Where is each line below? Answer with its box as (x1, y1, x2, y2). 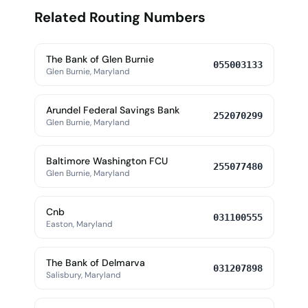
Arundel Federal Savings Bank (45, 104, 179, 116)
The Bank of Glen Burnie (45, 53, 154, 65)
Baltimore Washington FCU (45, 155, 168, 167)
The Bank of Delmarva (45, 256, 145, 269)
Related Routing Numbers (34, 8, 206, 26)
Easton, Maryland (45, 219, 113, 230)
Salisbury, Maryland (45, 269, 121, 280)
